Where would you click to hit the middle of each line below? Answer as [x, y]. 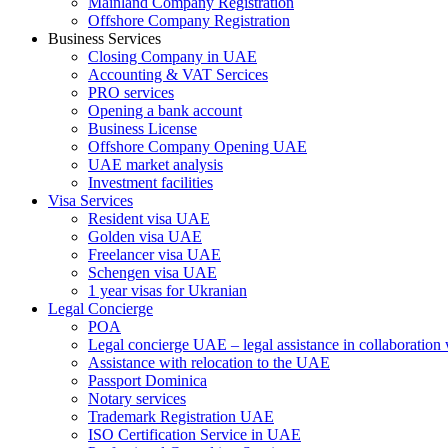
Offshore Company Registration [189, 20]
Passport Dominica [147, 380]
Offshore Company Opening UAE [197, 146]
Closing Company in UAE [172, 56]
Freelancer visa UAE [154, 254]
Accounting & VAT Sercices [178, 74]
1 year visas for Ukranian [167, 290]
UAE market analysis [155, 164]
